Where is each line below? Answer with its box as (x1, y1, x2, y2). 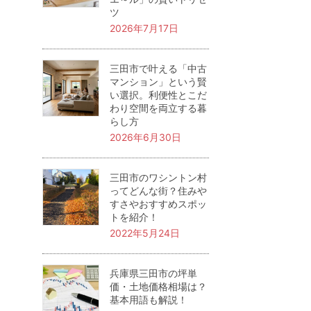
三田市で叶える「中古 (110, 62, 207, 74)
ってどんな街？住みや (110, 185, 207, 196)
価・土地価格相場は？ (110, 280, 207, 292)
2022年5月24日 (110, 227, 180, 239)
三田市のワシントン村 (110, 171, 207, 183)
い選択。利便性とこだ (110, 89, 207, 101)
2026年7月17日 (110, 22, 178, 34)
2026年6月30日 (110, 131, 181, 143)
